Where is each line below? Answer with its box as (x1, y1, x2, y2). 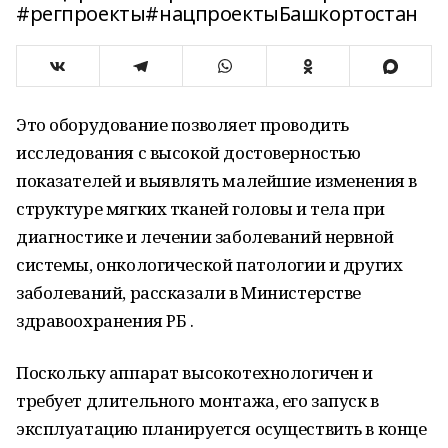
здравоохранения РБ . (16, 309, 194, 332)
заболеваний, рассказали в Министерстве (16, 281, 362, 304)
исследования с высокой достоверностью (16, 141, 361, 164)
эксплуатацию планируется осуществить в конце (16, 417, 427, 440)
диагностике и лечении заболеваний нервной (16, 225, 394, 248)
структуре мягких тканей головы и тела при (16, 197, 385, 220)
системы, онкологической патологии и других (16, 253, 403, 276)
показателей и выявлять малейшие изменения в (16, 169, 417, 192)
